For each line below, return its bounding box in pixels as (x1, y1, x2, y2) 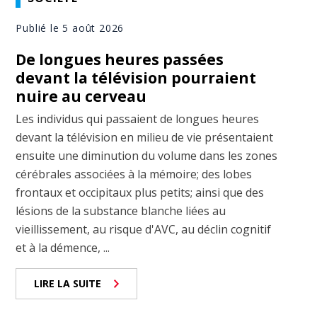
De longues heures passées (16, 50, 224, 70)
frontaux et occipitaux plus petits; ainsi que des (16, 185, 265, 201)
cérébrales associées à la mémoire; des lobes (16, 166, 253, 183)
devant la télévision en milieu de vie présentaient (16, 129, 274, 146)
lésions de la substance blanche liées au (16, 203, 226, 219)
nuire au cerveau (16, 86, 147, 107)
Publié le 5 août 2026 (16, 21, 125, 35)
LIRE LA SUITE (34, 277, 102, 291)
